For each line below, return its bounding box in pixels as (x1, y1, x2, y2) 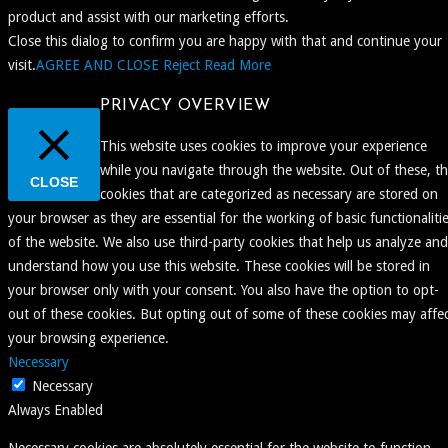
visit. (8, 56, 36, 73)
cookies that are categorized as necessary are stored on (100, 186, 438, 203)
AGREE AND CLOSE (36, 56, 159, 73)
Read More (204, 56, 271, 73)
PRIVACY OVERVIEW (100, 98, 270, 115)
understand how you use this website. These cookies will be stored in (8, 258, 430, 275)
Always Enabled (8, 402, 103, 419)
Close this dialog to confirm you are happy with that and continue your (8, 32, 442, 49)
